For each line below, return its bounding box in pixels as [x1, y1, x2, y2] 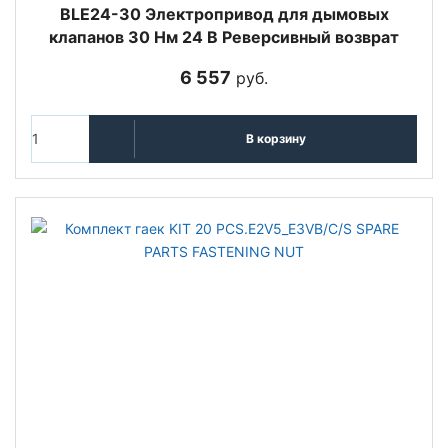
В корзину [245, 131, 306, 147]
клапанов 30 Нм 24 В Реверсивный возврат [49, 26, 399, 47]
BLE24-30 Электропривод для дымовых [59, 3, 389, 24]
